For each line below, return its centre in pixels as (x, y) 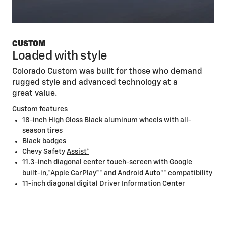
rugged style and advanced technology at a (95, 83)
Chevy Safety (44, 152)
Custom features (40, 110)
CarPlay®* (87, 173)
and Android (124, 173)
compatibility (190, 173)
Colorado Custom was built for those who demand (107, 72)
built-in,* (36, 173)
